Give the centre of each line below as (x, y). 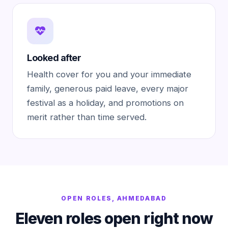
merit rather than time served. (87, 117)
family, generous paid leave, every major (108, 89)
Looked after (54, 58)
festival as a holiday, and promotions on (105, 103)
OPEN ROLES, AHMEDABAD (114, 198)
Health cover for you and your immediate (109, 74)
